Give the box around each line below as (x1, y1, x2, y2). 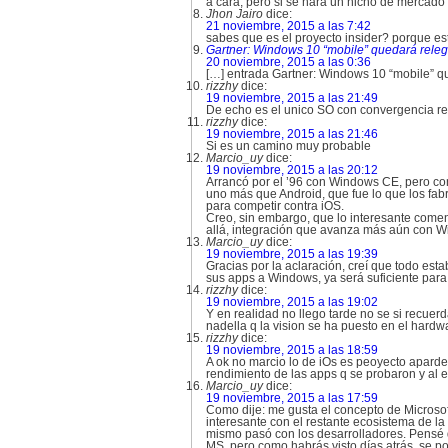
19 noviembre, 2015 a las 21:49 (206, 91, 378, 105)
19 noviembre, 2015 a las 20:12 (206, 163, 378, 177)
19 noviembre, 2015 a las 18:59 (206, 343, 378, 357)
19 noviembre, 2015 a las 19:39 (206, 247, 378, 261)
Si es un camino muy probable (206, 139, 371, 153)
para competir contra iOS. (206, 199, 344, 213)
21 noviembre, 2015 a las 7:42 (206, 19, 371, 33)
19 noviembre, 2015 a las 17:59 (206, 391, 378, 405)
